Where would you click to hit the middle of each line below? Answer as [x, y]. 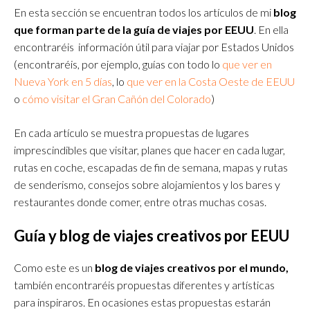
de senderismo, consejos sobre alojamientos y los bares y [147, 185]
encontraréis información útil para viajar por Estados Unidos [154, 47]
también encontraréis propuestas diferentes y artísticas [144, 285]
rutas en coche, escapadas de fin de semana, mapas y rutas [151, 167]
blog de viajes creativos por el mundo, [191, 268]
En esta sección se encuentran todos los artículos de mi [144, 12]
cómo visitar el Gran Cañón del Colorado [117, 99]
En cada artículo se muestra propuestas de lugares [131, 133]
